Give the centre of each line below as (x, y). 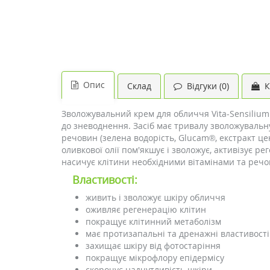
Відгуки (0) (206, 86)
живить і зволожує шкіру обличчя (155, 197)
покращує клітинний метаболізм (153, 221)
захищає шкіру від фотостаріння (153, 246)
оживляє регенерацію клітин (146, 209)
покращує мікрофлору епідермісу (155, 258)
